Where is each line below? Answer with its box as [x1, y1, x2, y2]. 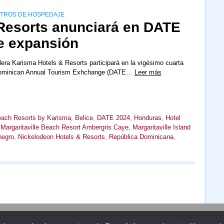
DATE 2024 [96, 114, 130, 122]
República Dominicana [108, 133, 173, 141]
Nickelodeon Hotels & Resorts [17, 133, 105, 141]
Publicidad [49, 211, 90, 220]
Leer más [134, 68, 161, 76]
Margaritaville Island [132, 123, 190, 131]
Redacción [165, 211, 206, 220]
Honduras [133, 114, 161, 122]
